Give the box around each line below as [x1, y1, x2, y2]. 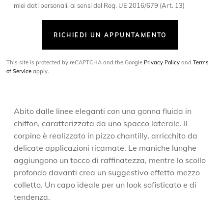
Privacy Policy [144, 58, 180, 66]
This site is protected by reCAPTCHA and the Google [6, 58, 144, 66]
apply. [31, 67, 50, 75]
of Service [6, 67, 32, 75]
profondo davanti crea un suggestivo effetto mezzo [14, 167, 200, 177]
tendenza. [14, 192, 51, 202]
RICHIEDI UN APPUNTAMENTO [54, 31, 167, 39]
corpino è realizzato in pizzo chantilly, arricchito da [14, 130, 198, 140]
